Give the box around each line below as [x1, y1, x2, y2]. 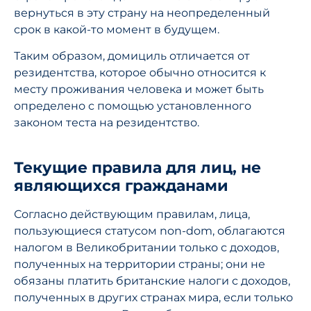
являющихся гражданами [14, 176, 228, 195]
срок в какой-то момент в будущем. [14, 22, 219, 36]
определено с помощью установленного [14, 99, 251, 112]
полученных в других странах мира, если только [14, 291, 293, 304]
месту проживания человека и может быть [14, 83, 264, 96]
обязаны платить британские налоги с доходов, [14, 274, 290, 287]
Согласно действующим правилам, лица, [14, 208, 250, 221]
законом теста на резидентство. [14, 116, 199, 129]
